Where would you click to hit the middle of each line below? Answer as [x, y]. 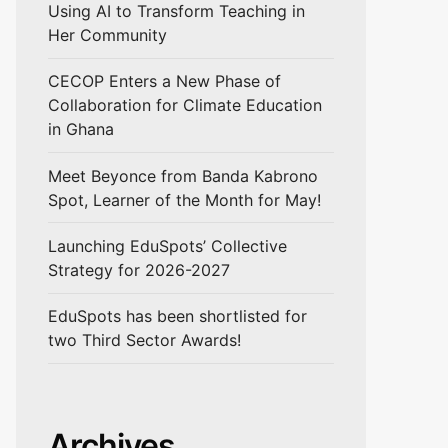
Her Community [107, 34]
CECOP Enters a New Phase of [164, 81]
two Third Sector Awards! [144, 340]
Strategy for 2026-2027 [139, 269]
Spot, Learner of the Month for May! [184, 199]
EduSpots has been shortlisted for [177, 316]
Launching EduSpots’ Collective [167, 245]
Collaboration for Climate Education [185, 105]
